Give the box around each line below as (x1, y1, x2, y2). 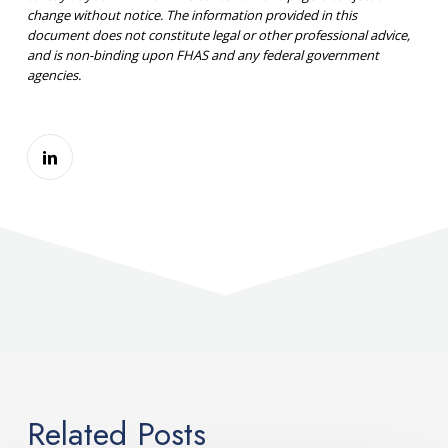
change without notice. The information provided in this (26, 6, 357, 25)
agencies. (26, 66, 81, 85)
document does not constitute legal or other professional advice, (26, 26, 410, 45)
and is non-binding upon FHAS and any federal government (26, 46, 379, 65)
